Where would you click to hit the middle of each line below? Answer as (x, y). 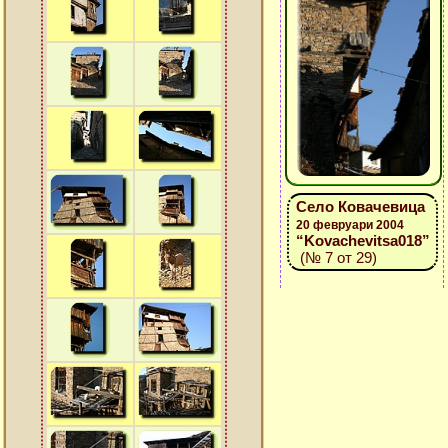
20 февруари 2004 (349, 225)
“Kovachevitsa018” (362, 240)
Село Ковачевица (360, 206)
